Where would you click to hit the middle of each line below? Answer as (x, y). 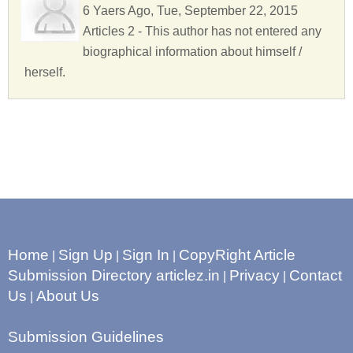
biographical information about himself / (192, 52)
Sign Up (85, 255)
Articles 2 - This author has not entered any (202, 32)
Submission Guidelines (86, 337)
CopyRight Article (237, 255)
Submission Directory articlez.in (114, 276)
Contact (316, 276)
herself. (45, 72)
